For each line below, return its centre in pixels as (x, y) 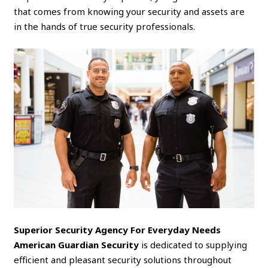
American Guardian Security (77, 244)
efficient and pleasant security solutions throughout (123, 259)
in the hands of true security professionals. (105, 26)
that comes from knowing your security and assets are (130, 11)
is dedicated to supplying (193, 244)
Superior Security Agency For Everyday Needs (118, 229)
